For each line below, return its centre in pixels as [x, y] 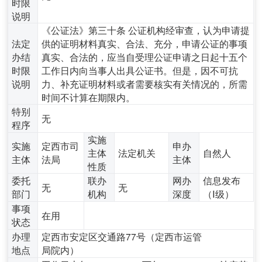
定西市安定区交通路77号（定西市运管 [122, 236]
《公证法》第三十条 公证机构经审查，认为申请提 [146, 30]
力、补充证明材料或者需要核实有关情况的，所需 [145, 83]
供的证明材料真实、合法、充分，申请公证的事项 [145, 43]
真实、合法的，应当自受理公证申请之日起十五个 [145, 56]
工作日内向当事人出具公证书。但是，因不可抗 [140, 70]
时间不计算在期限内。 [89, 97]
